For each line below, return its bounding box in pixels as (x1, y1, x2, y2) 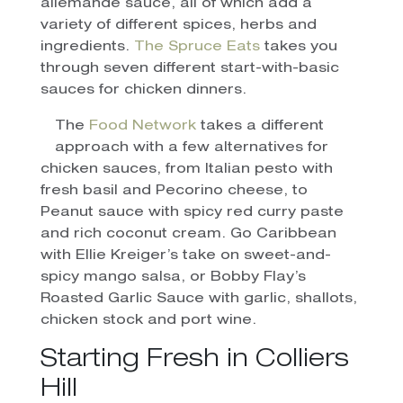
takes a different (195, 120, 324, 134)
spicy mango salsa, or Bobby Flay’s (40, 271, 306, 285)
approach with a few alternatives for (54, 141, 328, 156)
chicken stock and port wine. (40, 314, 256, 328)
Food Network (88, 120, 196, 134)
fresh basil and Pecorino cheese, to (40, 184, 308, 199)
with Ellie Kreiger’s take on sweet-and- (40, 249, 331, 264)
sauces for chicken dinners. (40, 84, 246, 98)
